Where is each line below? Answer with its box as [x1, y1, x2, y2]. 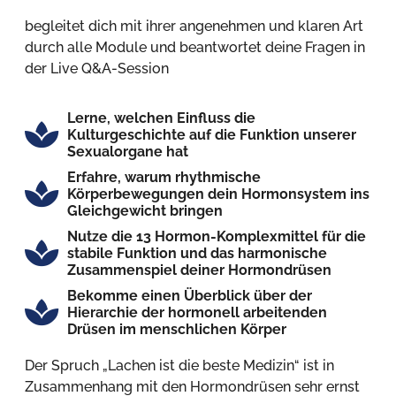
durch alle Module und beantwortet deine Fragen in [25, 38, 365, 56]
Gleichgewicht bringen [66, 202, 223, 219]
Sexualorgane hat [66, 142, 188, 160]
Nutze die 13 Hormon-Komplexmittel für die [66, 227, 366, 245]
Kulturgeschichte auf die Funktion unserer [66, 126, 356, 143]
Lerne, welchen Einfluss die [66, 109, 255, 126]
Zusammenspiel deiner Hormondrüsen [66, 261, 331, 278]
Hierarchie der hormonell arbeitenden [66, 303, 327, 321]
